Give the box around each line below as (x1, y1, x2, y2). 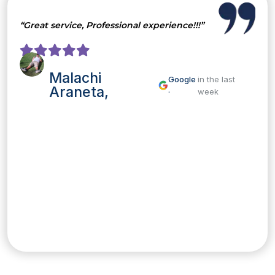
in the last (198, 74, 236, 85)
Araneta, (48, 83, 109, 101)
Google (168, 74, 196, 85)
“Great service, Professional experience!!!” (20, 20, 204, 31)
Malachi (48, 69, 101, 87)
